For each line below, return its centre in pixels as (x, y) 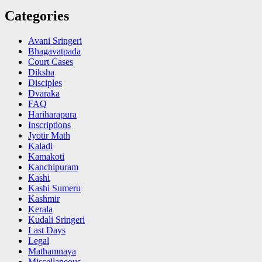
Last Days (47, 230)
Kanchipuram (53, 167)
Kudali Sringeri (56, 219)
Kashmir (44, 198)
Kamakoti (46, 156)
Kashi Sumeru (54, 188)
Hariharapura (52, 114)
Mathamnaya (52, 251)
